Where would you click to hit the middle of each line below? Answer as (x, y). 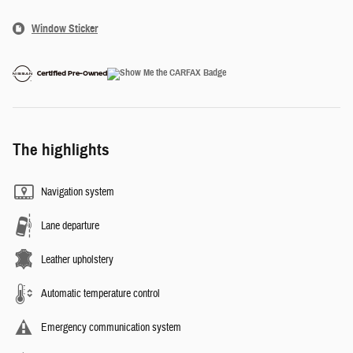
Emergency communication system (111, 328)
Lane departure (70, 227)
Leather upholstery (77, 260)
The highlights (61, 150)
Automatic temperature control (100, 294)
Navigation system (78, 193)
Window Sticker (65, 29)
